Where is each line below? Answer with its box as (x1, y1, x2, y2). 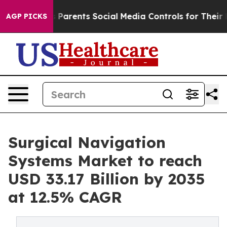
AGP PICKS (6, 12, 47, 21)
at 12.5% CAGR (8, 187, 122, 207)
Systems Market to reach (8, 151, 202, 170)
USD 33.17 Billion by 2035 (8, 169, 205, 188)
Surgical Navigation (8, 133, 166, 152)
